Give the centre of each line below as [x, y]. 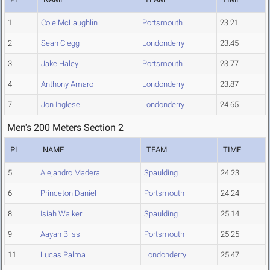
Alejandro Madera [70, 173]
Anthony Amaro [67, 84]
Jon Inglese [61, 105]
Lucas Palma [63, 255]
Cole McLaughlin [69, 23]
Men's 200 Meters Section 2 [65, 128]
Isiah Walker [61, 214]
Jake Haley [60, 64]
